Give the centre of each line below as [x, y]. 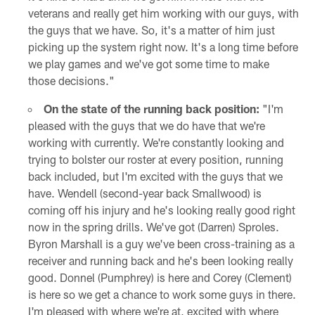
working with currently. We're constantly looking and [156, 142]
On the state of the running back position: [151, 108]
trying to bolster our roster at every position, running [155, 159]
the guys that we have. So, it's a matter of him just [151, 30]
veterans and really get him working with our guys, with [163, 13]
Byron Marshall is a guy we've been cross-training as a [161, 243]
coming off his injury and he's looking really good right [161, 210]
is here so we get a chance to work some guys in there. [162, 294]
